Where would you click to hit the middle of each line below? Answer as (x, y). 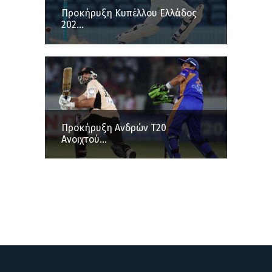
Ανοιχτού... (84, 139)
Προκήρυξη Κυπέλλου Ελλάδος (129, 13)
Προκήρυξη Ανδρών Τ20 (114, 127)
